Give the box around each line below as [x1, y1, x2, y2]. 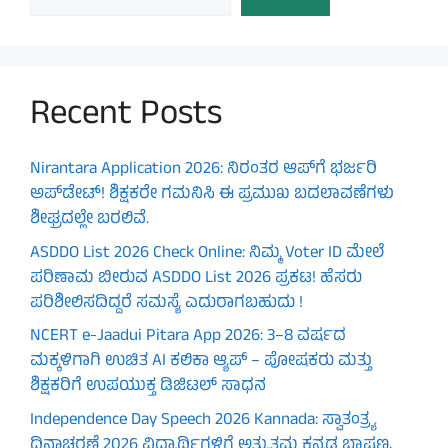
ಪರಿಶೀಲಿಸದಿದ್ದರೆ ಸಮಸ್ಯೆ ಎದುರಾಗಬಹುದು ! [30, 289, 303, 318]
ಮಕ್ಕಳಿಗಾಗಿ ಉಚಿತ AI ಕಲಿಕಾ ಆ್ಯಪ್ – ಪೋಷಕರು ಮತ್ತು [30, 348, 372, 377]
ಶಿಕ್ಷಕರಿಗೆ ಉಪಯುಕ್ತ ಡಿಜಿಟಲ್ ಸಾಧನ [30, 373, 266, 402]
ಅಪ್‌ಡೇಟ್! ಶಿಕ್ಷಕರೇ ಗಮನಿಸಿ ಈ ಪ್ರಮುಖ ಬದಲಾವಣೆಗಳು [30, 181, 394, 210]
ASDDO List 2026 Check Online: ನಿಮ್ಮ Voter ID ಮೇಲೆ [30, 239, 384, 268]
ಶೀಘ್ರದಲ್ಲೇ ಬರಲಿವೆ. [30, 206, 149, 235]
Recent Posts [30, 87, 222, 147]
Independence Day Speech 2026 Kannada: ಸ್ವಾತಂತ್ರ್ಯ [30, 406, 376, 435]
